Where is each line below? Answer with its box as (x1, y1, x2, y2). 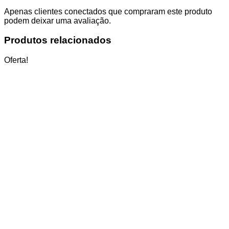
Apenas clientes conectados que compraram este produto (4, 7, 212, 16)
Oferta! (4, 56, 28, 65)
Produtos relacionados (4, 35, 111, 46)
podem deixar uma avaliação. (4, 16, 111, 25)
